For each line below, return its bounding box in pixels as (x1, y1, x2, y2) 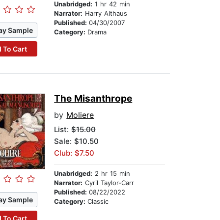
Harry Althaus (82, 9, 128, 18)
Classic (87, 197, 109, 206)
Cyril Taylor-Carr (82, 179, 135, 187)
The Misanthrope (54, 93, 133, 105)
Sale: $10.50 (54, 137, 99, 146)
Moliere (66, 110, 94, 120)
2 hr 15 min (92, 169, 131, 178)
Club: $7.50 (54, 148, 95, 158)
